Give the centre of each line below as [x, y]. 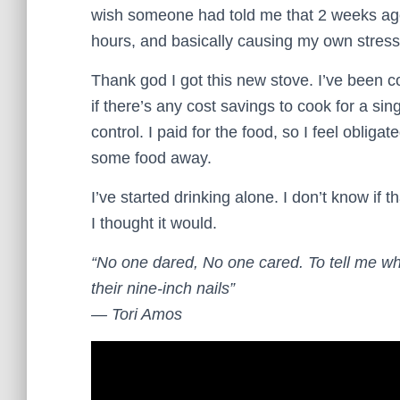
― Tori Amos [137, 314]
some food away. [151, 158]
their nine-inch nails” [163, 288]
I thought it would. [154, 223]
